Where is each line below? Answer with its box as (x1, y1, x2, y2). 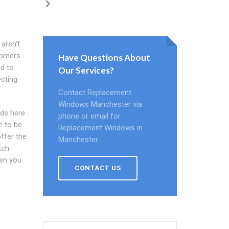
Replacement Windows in (58, 123, 143, 132)
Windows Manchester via (58, 100, 142, 109)
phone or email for (58, 111, 121, 121)
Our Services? (58, 65, 114, 76)
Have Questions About (58, 52, 150, 63)
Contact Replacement (58, 88, 131, 97)
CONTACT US (74, 164, 121, 172)
